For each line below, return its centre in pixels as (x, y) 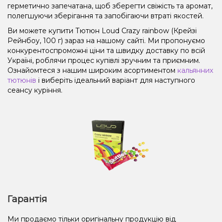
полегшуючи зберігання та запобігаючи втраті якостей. (106, 16)
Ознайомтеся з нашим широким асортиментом (92, 70)
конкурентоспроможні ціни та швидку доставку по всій (106, 50)
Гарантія (27, 199)
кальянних (195, 70)
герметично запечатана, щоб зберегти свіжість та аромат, (110, 6)
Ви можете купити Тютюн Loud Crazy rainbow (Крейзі (102, 30)
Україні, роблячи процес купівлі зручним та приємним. (104, 60)
